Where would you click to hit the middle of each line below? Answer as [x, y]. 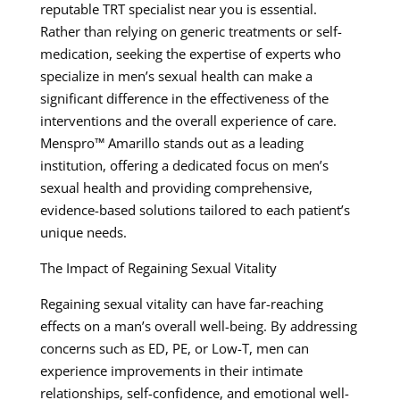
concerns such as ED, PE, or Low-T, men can [174, 349]
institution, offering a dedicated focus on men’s [184, 166]
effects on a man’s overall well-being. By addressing [198, 326]
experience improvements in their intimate [171, 371]
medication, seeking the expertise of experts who [190, 54]
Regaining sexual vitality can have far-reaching [181, 304]
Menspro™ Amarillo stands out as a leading [171, 143]
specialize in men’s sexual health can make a [176, 76]
